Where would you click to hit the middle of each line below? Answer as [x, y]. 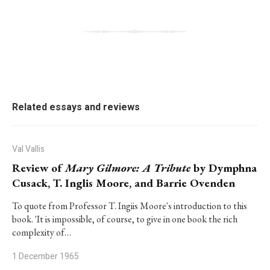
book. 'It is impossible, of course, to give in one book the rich [125, 219]
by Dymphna [224, 168]
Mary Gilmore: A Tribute [128, 168]
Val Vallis [28, 149]
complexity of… [42, 232]
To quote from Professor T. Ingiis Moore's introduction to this [130, 206]
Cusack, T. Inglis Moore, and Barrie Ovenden [124, 183]
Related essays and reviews [76, 107]
